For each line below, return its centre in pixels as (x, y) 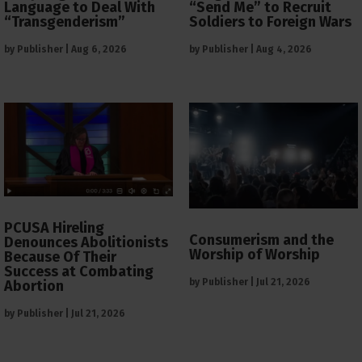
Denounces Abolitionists (86, 243)
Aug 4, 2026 (284, 50)
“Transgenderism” (65, 22)
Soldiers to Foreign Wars (270, 22)
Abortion (34, 286)
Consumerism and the (261, 240)
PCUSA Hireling (54, 228)
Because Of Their (60, 257)
